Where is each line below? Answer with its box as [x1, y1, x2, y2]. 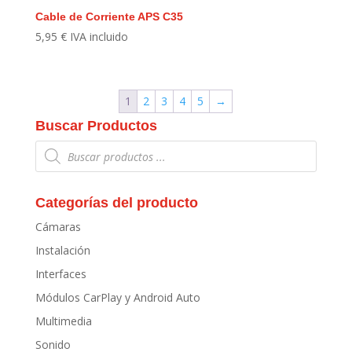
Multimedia [35, 313, 92, 329]
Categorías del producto [35, 195, 198, 211]
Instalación [35, 243, 90, 258]
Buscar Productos [35, 118, 157, 134]
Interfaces [35, 266, 86, 282]
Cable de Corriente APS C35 [35, 9, 183, 23]
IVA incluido [69, 28, 128, 44]
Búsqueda [34, 137, 86, 153]
